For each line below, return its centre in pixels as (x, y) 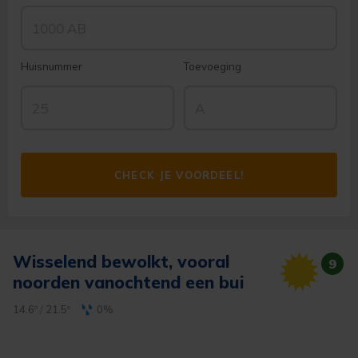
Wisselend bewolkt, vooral (121, 262)
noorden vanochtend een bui (128, 282)
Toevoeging (213, 67)
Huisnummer (52, 67)
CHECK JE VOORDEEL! (179, 175)
